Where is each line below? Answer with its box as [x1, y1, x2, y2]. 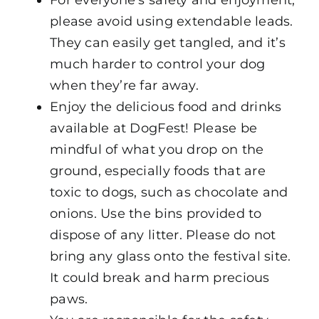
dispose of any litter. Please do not [49, 226, 276, 243]
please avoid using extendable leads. [49, 13, 293, 29]
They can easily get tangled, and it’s [49, 34, 286, 51]
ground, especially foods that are [49, 162, 266, 179]
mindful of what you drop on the [49, 141, 264, 157]
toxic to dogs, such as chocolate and [49, 184, 288, 200]
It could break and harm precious [49, 269, 270, 286]
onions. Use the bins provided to [49, 205, 262, 221]
